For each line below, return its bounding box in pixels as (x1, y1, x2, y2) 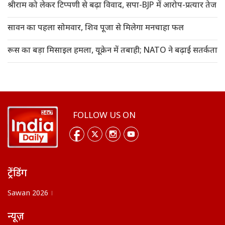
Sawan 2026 (8, 188, 48, 198)
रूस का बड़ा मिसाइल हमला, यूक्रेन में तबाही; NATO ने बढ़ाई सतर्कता (8, 46, 217, 57)
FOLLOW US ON (72, 110, 136, 122)
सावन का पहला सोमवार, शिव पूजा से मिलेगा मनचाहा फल (8, 23, 184, 34)
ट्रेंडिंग (8, 167, 27, 180)
